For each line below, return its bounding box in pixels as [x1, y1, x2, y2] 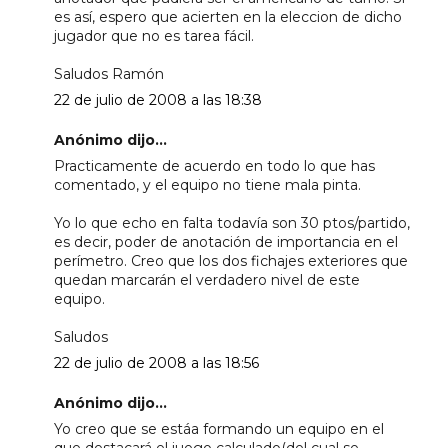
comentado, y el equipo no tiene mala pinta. [53, 175, 361, 194]
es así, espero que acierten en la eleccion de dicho [53, 7, 402, 26]
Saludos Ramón [53, 64, 164, 83]
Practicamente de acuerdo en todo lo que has [53, 156, 375, 175]
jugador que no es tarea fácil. [53, 26, 254, 45]
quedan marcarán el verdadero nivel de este [53, 270, 360, 289]
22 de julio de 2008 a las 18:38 [53, 90, 262, 109]
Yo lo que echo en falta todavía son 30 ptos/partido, [53, 213, 410, 232]
